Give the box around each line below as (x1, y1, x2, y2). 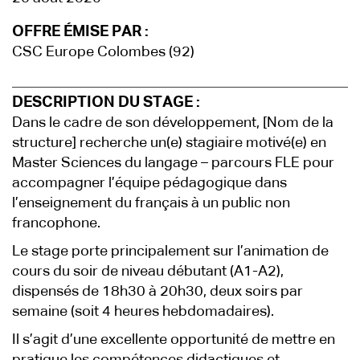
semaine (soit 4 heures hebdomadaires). (12, 305, 274, 319)
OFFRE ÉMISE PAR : (12, 24, 149, 39)
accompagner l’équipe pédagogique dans (12, 176, 287, 190)
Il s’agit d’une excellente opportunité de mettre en (12, 333, 335, 347)
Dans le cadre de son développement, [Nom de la (12, 116, 333, 130)
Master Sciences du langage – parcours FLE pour (12, 156, 334, 170)
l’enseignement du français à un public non (12, 196, 290, 211)
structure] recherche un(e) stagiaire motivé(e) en (12, 136, 326, 150)
